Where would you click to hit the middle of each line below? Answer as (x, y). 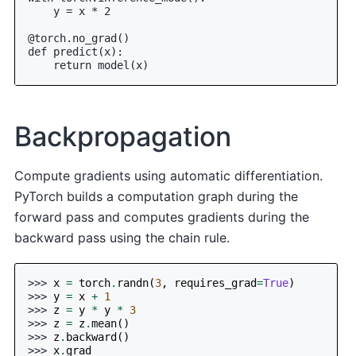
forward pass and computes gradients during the (162, 217)
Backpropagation (123, 137)
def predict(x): (76, 52)
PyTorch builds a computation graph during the (157, 197)
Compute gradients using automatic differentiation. (169, 176)
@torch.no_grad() (79, 39)
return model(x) (89, 66)
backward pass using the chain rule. (122, 238)
